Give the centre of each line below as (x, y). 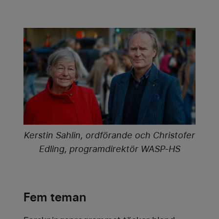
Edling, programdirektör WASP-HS (109, 150)
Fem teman (55, 197)
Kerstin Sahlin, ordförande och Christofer (109, 136)
